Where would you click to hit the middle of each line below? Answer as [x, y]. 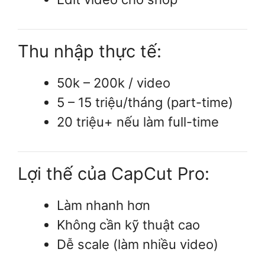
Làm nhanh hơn [104, 205]
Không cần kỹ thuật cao [128, 224]
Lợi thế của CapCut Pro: [114, 173]
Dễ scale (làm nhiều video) [138, 244]
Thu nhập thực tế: [90, 51]
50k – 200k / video [114, 83]
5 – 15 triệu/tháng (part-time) [145, 102]
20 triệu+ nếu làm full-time [138, 122]
